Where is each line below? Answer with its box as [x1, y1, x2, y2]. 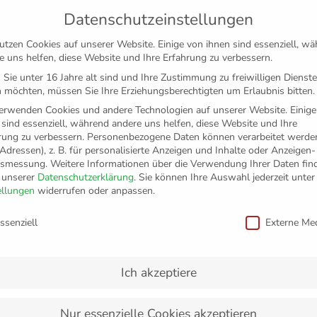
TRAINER [47, 207, 101, 224]
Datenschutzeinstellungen [64, 8, 253, 30]
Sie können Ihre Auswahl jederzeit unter [139, 170, 315, 184]
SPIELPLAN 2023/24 [122, 207, 238, 224]
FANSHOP [71, 176, 140, 195]
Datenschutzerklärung [38, 170, 134, 184]
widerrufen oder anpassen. [35, 183, 155, 197]
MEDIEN [206, 176, 260, 195]
